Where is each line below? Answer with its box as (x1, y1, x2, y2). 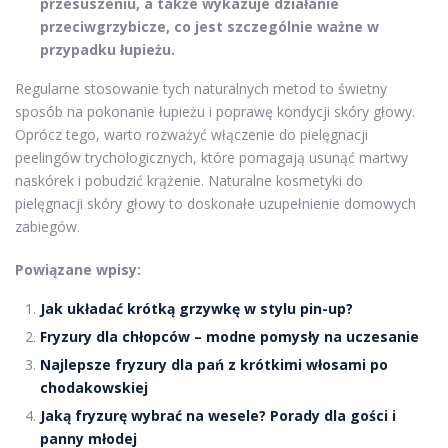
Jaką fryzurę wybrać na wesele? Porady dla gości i (40, 406, 396, 426)
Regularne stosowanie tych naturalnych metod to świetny (15, 79, 387, 99)
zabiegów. (15, 217, 80, 237)
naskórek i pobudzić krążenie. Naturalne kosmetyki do (15, 171, 363, 191)
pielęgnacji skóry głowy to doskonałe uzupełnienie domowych (15, 194, 416, 214)
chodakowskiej (40, 378, 148, 398)
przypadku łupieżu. (40, 40, 175, 60)
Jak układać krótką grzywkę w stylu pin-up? (40, 299, 353, 319)
